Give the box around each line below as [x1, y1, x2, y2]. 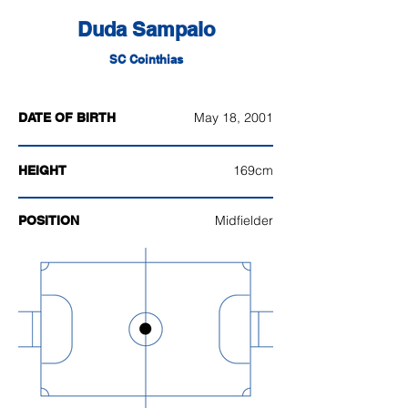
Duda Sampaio [76, 17, 215, 41]
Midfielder [215, 212, 273, 229]
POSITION [18, 213, 79, 228]
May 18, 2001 [194, 109, 273, 126]
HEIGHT [18, 163, 66, 178]
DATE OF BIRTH [18, 110, 116, 125]
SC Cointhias [108, 52, 183, 66]
